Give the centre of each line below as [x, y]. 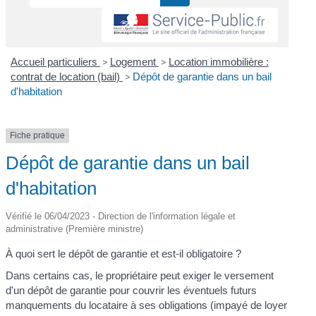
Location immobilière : [218, 62]
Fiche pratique [38, 136]
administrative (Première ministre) [75, 229]
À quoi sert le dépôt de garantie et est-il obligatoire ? [124, 253]
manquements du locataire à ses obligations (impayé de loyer [147, 305]
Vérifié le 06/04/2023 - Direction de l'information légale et [121, 216]
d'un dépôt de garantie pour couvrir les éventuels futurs [132, 291]
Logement [134, 62]
